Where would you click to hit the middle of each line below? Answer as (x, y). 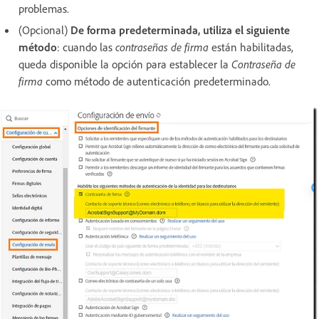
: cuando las (86, 47)
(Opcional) (45, 30)
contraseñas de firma (162, 47)
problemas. (44, 9)
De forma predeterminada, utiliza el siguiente (180, 30)
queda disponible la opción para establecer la (125, 64)
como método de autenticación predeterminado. (157, 82)
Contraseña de (263, 64)
